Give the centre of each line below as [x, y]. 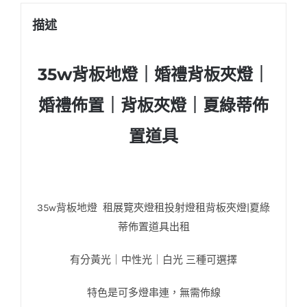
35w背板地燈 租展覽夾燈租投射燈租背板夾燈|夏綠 [153, 208]
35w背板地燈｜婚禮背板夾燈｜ [153, 74]
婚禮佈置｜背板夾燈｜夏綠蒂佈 [153, 105]
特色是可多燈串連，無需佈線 [153, 293]
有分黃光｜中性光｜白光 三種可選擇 [153, 260]
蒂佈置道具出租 [153, 227]
